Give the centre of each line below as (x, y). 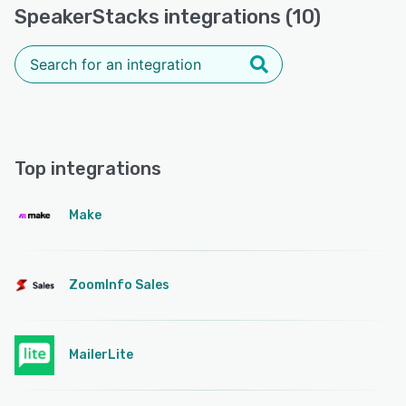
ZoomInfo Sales (119, 285)
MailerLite (101, 354)
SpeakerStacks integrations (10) (168, 16)
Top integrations (88, 168)
